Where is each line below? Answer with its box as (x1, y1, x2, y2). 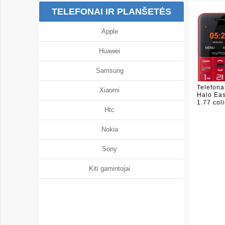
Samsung (95, 67, 128, 74)
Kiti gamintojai (89, 165, 134, 172)
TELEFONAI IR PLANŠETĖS (52, 7, 171, 17)
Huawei (99, 47, 124, 55)
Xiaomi (99, 86, 124, 94)
